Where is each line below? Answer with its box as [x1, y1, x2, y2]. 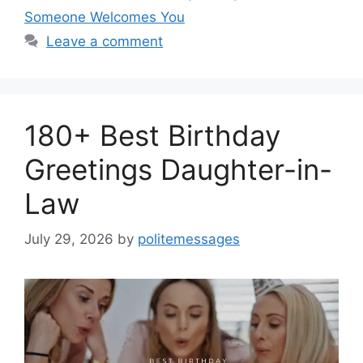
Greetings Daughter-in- [24, 152, 332, 186]
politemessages [138, 231, 240, 248]
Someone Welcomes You [24, 8, 185, 25]
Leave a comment [46, 32, 164, 49]
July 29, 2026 [24, 231, 113, 248]
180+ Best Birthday [24, 117, 280, 152]
